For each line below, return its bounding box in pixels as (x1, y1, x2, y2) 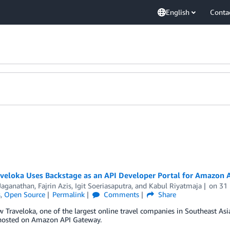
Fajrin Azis (37, 181, 71, 190)
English (166, 8, 189, 16)
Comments (102, 190, 140, 199)
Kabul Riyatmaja (148, 181, 202, 190)
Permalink (52, 190, 85, 199)
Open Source (4, 190, 45, 199)
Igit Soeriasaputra (74, 181, 131, 190)
